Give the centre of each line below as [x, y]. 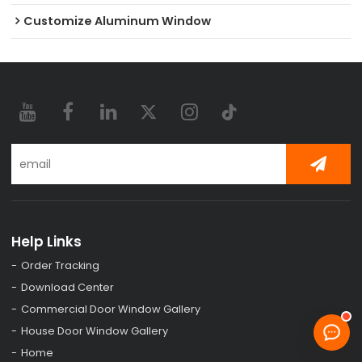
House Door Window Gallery [95, 330]
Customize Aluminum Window [118, 21]
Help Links [47, 241]
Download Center [68, 287]
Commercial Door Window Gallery [111, 309]
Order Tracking [61, 265]
